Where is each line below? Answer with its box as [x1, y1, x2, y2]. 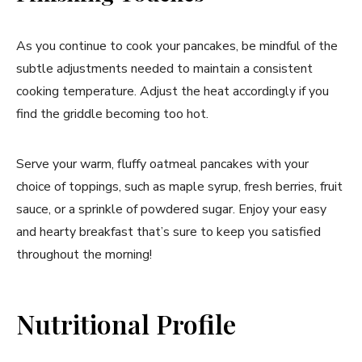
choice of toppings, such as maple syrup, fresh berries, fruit [16, 178, 343, 196]
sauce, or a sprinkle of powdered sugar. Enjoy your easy [16, 200, 326, 219]
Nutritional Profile [16, 306, 236, 342]
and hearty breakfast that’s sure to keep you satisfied [16, 223, 321, 242]
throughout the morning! [16, 246, 152, 264]
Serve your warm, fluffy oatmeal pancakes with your [16, 155, 309, 174]
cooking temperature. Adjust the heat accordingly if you [16, 82, 329, 101]
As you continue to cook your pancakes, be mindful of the [16, 37, 338, 56]
